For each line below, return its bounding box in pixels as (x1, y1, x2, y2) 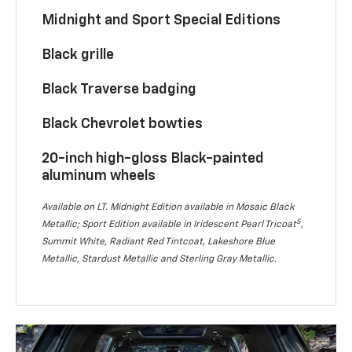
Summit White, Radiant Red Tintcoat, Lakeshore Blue (42, 237, 276, 247)
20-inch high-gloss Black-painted (42, 152, 265, 167)
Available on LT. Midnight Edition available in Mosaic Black (42, 203, 295, 213)
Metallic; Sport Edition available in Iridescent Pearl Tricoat (42, 220, 297, 230)
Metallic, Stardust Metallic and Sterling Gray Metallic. (42, 255, 277, 265)
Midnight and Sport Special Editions (42, 13, 281, 28)
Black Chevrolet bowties (42, 117, 203, 132)
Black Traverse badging (42, 82, 197, 97)
